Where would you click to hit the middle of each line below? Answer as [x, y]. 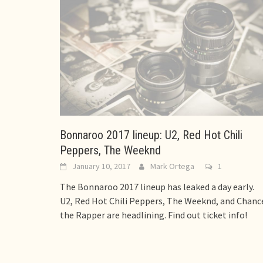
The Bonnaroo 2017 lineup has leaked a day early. [157, 186]
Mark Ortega [172, 166]
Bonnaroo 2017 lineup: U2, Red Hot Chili [151, 135]
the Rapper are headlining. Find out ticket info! [154, 215]
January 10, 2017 [101, 166]
